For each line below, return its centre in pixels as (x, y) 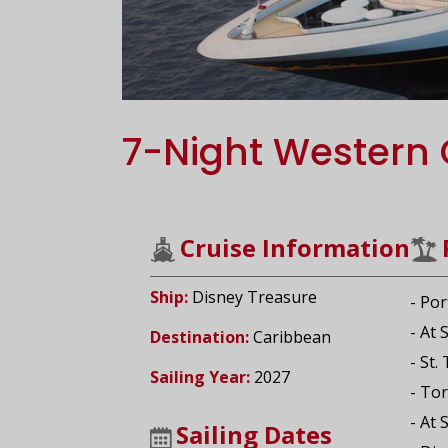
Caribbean (291, 337)
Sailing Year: (201, 377)
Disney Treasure (254, 297)
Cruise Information (294, 248)
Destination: (201, 337)
